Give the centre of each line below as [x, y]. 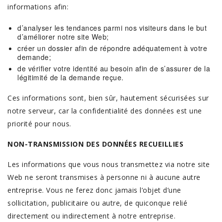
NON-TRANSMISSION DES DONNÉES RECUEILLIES [95, 144]
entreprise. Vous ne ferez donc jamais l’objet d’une [94, 190]
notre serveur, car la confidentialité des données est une [105, 111]
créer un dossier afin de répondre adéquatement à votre [112, 48]
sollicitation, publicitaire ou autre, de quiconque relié [97, 203]
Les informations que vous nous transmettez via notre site [109, 164]
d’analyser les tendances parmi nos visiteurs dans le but [112, 28]
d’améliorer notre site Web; [63, 37]
